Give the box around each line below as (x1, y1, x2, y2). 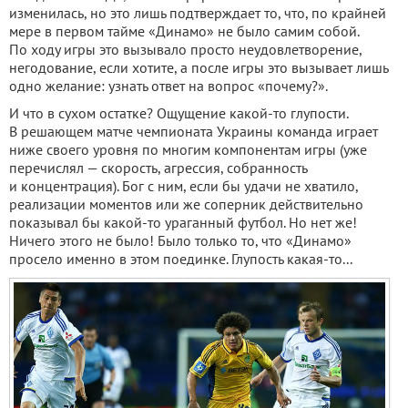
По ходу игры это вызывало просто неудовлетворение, (9, 40, 362, 58)
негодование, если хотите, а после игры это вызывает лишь (9, 58, 388, 76)
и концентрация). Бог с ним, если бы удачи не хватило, (9, 177, 358, 195)
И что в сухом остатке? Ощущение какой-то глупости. (9, 104, 348, 122)
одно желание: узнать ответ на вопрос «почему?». (9, 76, 328, 95)
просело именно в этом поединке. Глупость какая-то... (9, 250, 352, 268)
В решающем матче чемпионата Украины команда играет (9, 122, 378, 140)
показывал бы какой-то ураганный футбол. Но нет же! (9, 213, 357, 231)
